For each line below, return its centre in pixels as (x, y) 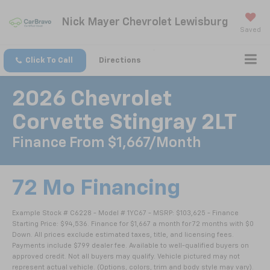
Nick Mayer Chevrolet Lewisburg (145, 22)
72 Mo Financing (96, 189)
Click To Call (49, 61)
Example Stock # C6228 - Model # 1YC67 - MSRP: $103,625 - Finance (125, 213)
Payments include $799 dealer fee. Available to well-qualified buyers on (130, 246)
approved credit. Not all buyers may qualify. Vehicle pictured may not (126, 257)
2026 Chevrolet (92, 100)
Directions (120, 61)
